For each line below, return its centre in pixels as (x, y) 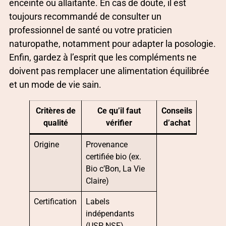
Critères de (55, 110)
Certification (55, 201)
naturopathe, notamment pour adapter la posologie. (112, 43)
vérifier (119, 123)
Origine (47, 144)
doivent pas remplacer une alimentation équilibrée (109, 71)
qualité (55, 123)
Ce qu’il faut (119, 110)
